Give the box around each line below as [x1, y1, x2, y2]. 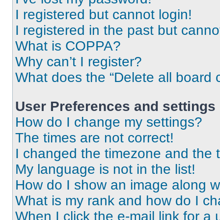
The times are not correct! [15, 130, 174, 145]
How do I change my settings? [15, 114, 202, 130]
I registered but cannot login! [15, 7, 192, 22]
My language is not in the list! [15, 162, 195, 177]
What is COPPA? [15, 38, 121, 54]
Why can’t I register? [15, 54, 142, 69]
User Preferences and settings [15, 99, 216, 114]
